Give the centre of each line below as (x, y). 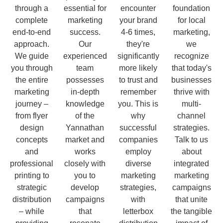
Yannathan (85, 127)
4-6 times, (138, 32)
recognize (191, 56)
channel (191, 115)
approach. (32, 44)
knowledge (85, 104)
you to (85, 175)
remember (138, 92)
